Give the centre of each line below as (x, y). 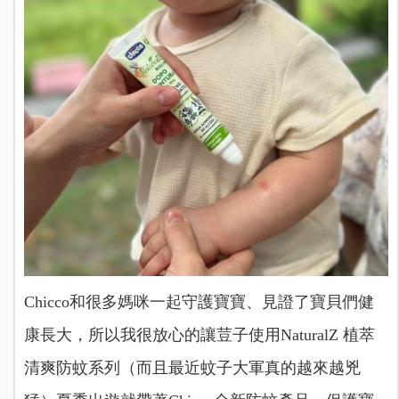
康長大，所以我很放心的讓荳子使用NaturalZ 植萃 (199, 334)
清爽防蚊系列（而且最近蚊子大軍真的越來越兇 (192, 367)
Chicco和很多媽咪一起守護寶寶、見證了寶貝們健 (199, 301)
